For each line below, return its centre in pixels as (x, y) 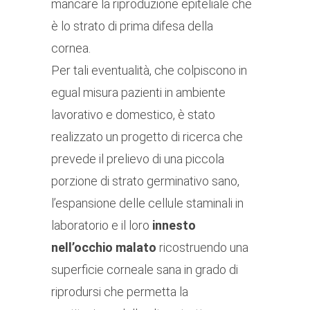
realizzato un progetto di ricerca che (147, 137)
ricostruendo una (202, 248)
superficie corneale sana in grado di (145, 270)
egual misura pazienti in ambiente (138, 93)
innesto (173, 226)
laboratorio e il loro (100, 226)
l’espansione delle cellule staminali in (147, 203)
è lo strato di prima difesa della (132, 26)
